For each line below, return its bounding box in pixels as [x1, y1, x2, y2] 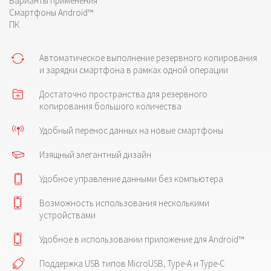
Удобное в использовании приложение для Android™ [39, 233, 244, 245]
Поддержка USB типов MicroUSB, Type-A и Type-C [39, 257, 225, 269]
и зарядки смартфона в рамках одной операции [39, 64, 228, 76]
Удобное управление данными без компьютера [39, 172, 223, 184]
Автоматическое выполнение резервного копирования [39, 51, 257, 64]
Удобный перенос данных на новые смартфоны [39, 124, 223, 136]
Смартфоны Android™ [9, 6, 93, 18]
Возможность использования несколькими [39, 197, 209, 209]
